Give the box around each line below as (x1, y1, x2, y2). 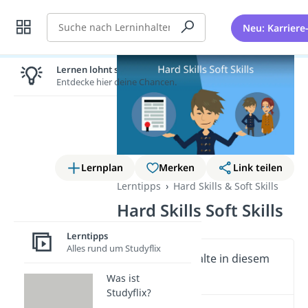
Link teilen (233, 161, 283, 175)
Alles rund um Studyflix (67, 242, 161, 255)
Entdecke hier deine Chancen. (56, 75, 177, 88)
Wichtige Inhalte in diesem (132, 251, 270, 267)
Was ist (107, 271, 140, 285)
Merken (159, 161, 195, 175)
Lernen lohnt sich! (56, 63, 134, 76)
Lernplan (81, 161, 124, 175)
